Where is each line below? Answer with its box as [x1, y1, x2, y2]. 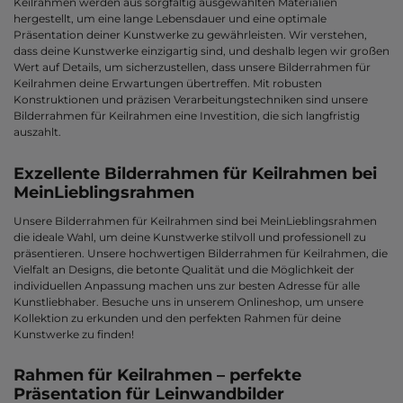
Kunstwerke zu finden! [13, 327, 134, 341]
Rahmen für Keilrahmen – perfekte [13, 365, 301, 385]
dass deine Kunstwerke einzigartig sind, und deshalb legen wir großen [13, 44, 390, 58]
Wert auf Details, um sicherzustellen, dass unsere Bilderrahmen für [13, 60, 371, 75]
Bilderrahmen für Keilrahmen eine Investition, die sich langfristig [13, 109, 360, 123]
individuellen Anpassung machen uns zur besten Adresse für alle [13, 278, 360, 292]
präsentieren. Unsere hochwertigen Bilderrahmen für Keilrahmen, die [13, 246, 388, 260]
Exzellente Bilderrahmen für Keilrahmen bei [13, 163, 377, 183]
